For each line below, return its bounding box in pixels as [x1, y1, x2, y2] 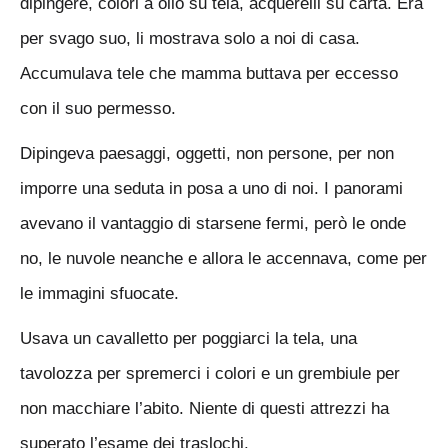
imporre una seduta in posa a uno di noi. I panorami [20, 179, 403, 198]
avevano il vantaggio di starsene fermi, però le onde [20, 214, 406, 233]
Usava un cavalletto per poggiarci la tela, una [20, 329, 357, 348]
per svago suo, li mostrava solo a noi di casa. [20, 29, 360, 48]
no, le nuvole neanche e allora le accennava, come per [20, 249, 427, 268]
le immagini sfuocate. [20, 284, 179, 303]
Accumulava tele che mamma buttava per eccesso [20, 64, 398, 83]
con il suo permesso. [20, 99, 176, 118]
